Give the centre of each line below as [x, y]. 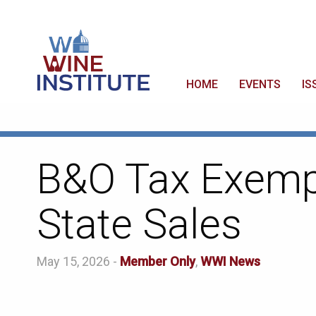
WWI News [230, 262]
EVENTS [260, 85]
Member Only [158, 262]
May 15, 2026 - [78, 262]
